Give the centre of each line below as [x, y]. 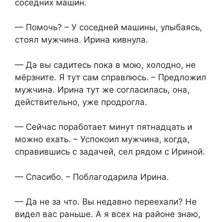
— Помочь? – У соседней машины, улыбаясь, [109, 28]
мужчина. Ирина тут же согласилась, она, [102, 89]
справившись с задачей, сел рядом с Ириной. [110, 152]
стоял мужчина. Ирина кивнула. [82, 40]
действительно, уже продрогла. [81, 102]
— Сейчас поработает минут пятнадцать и [104, 127]
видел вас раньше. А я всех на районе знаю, [108, 214]
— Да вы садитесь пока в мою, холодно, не [105, 65]
